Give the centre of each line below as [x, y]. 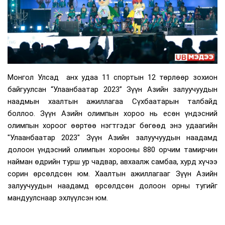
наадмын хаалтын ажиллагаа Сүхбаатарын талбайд [113, 102]
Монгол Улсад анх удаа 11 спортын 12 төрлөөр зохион [113, 78]
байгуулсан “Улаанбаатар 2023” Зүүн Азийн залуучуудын [113, 90]
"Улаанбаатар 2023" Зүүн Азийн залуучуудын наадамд [113, 138]
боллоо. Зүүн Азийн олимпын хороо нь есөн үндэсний [113, 114]
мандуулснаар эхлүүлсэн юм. [58, 198]
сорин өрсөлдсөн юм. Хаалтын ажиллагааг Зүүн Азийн [113, 174]
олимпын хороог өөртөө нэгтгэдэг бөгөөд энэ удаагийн [113, 126]
